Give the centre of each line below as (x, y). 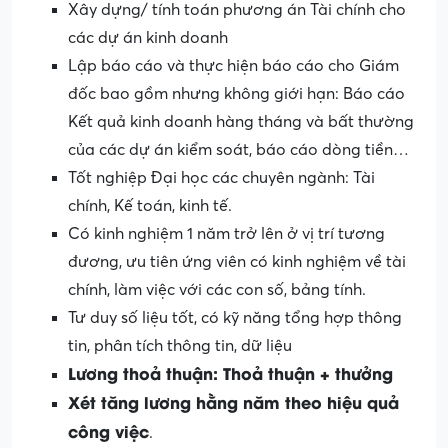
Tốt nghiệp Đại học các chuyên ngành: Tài (221, 177)
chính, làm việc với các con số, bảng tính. (217, 289)
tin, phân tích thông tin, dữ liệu (180, 345)
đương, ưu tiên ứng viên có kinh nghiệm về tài (237, 261)
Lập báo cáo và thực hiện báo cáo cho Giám (233, 65)
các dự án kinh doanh (148, 37)
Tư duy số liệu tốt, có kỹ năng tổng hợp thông (235, 317)
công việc (108, 430)
